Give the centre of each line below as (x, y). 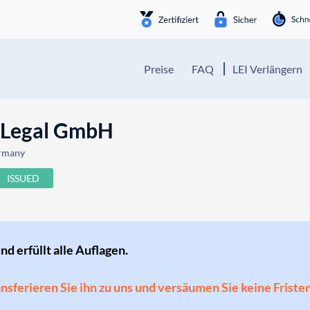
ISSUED (24, 178)
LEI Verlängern (267, 69)
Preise (159, 69)
